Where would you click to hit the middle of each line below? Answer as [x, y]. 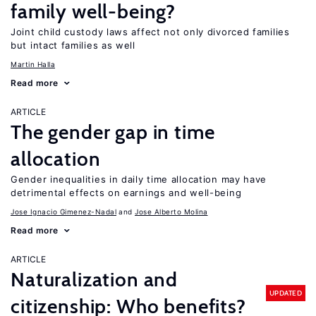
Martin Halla [33, 64]
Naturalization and [95, 279]
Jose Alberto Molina [171, 212]
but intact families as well [73, 45]
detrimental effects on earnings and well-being [126, 193]
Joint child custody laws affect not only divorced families [150, 32]
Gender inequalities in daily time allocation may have [139, 179]
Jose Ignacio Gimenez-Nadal [63, 212]
